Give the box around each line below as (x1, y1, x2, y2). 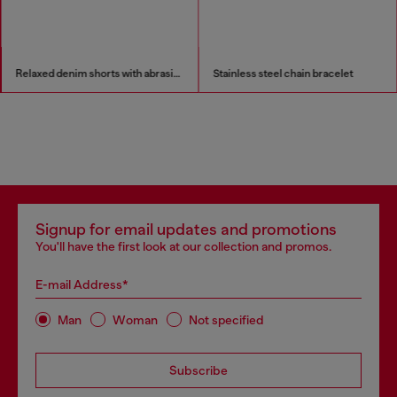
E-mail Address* (35, 277, 128, 292)
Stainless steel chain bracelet (213, 66, 354, 80)
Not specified (189, 312, 264, 327)
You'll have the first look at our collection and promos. (35, 239, 331, 253)
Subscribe (169, 363, 228, 378)
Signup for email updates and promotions (35, 221, 337, 238)
